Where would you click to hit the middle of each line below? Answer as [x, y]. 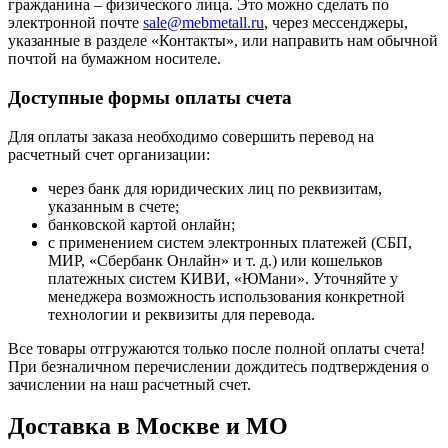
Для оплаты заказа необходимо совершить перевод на [191, 136]
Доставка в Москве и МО [148, 426]
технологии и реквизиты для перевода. [181, 314]
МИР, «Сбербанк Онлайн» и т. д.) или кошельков [215, 260]
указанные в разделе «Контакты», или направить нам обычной [223, 41]
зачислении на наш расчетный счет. [129, 384]
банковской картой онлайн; [141, 224]
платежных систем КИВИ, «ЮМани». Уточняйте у [223, 278]
